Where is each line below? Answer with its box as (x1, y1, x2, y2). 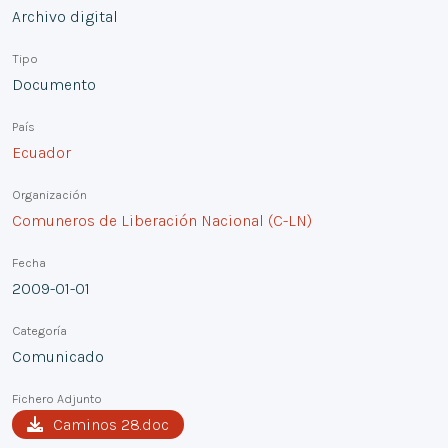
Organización (12, 186, 87, 202)
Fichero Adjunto (12, 390, 102, 406)
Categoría (12, 322, 67, 338)
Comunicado (12, 346, 104, 366)
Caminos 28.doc (53, 414, 169, 434)
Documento (12, 74, 96, 94)
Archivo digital (12, 6, 118, 26)
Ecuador (12, 142, 71, 162)
